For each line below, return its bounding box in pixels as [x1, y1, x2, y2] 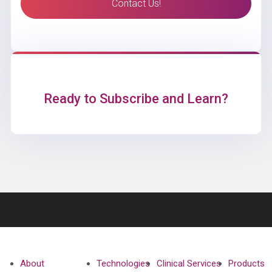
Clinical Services [156, 258, 221, 270]
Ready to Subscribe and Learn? [44, 91, 228, 107]
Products [228, 258, 265, 270]
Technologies [96, 258, 150, 270]
